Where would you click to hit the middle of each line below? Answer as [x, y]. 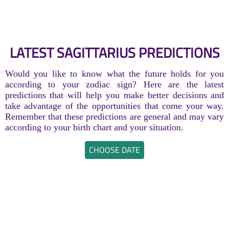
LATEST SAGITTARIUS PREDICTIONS [114, 52]
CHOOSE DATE [114, 150]
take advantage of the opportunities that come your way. [114, 106]
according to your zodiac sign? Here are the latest [114, 84]
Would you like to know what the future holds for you [114, 73]
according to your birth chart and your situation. [94, 127]
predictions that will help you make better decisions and [114, 95]
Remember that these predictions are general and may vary [114, 116]
